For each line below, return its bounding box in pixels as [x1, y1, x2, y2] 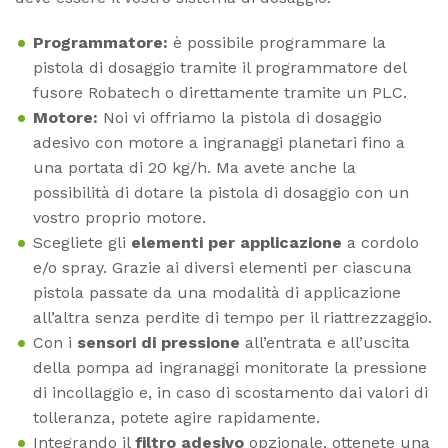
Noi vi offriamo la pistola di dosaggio [98, 107, 382, 127]
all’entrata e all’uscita [240, 332, 410, 352]
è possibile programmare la [168, 32, 386, 52]
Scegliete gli [33, 232, 131, 252]
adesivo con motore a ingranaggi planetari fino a [33, 132, 405, 152]
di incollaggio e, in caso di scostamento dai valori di [33, 382, 428, 402]
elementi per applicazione [131, 232, 342, 252]
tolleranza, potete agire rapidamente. [33, 407, 320, 427]
